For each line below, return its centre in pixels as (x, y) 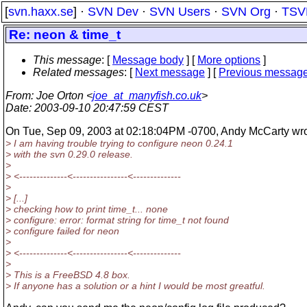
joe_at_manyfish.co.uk (147, 96)
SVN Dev (113, 12)
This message (67, 60)
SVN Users (180, 12)
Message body (148, 60)
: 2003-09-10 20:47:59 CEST (99, 108)
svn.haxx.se (41, 12)
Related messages (78, 72)
